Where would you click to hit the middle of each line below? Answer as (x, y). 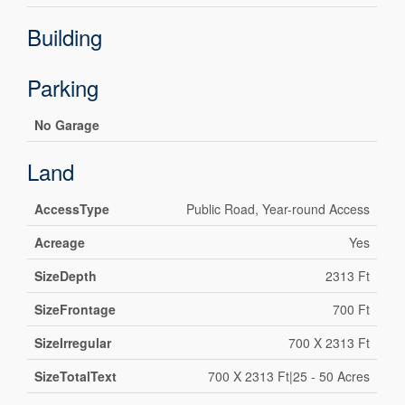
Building (65, 37)
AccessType (72, 209)
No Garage (67, 125)
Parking (63, 88)
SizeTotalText (76, 377)
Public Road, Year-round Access (278, 209)
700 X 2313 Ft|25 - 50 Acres (289, 377)
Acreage (60, 243)
